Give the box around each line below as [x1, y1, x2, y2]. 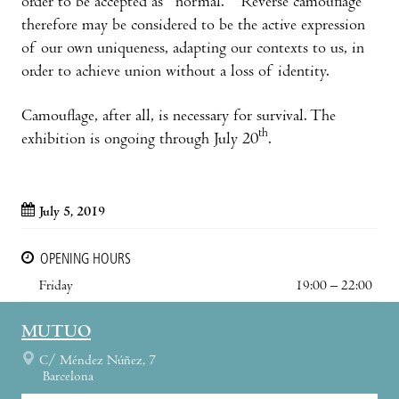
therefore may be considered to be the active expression [21, 17, 365, 35]
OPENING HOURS [40, 252, 131, 267]
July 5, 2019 [39, 205, 105, 220]
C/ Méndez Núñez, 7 [39, 354, 156, 369]
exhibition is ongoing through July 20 [21, 131, 258, 149]
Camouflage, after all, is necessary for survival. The [21, 108, 336, 126]
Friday [39, 279, 73, 294]
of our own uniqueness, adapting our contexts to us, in [21, 40, 364, 58]
